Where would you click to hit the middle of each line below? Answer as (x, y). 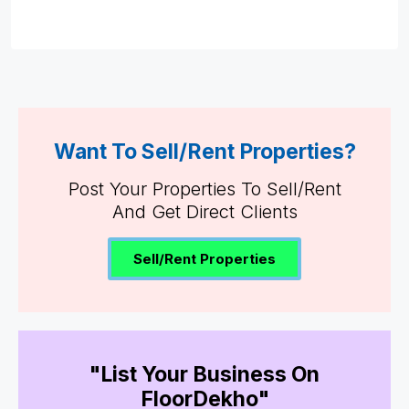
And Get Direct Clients (204, 211)
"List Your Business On (204, 374)
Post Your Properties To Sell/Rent (204, 189)
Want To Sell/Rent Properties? (204, 151)
